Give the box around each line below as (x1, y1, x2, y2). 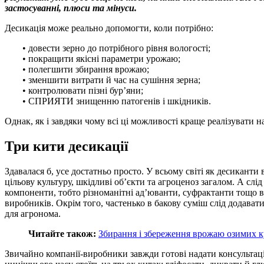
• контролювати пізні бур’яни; (22, 85, 143, 96)
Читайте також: (28, 229, 96, 239)
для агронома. (5, 209, 61, 219)
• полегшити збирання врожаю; (22, 64, 149, 75)
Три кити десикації (5, 138, 128, 154)
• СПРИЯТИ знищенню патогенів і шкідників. (22, 96, 211, 107)
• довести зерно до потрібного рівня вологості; (22, 43, 210, 54)
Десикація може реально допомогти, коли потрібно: (5, 23, 213, 34)
